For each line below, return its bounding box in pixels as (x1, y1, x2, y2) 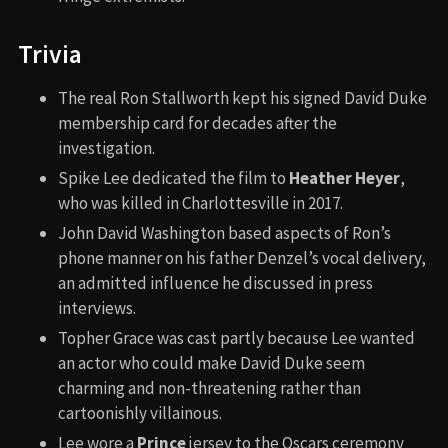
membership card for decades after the (58, 112, 337, 135)
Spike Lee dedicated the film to (58, 167, 289, 190)
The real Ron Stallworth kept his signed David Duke (58, 87, 427, 110)
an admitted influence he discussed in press (58, 272, 373, 295)
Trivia (18, 38, 82, 71)
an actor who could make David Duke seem (58, 352, 365, 375)
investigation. (58, 137, 155, 160)
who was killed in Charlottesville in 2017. (58, 192, 343, 215)
